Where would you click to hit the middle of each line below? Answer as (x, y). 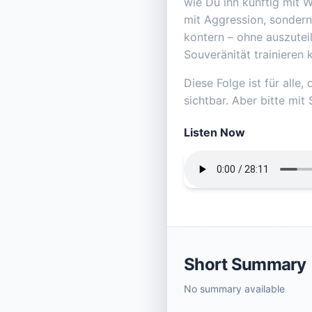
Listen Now (214, 133)
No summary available (234, 289)
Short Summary (245, 265)
